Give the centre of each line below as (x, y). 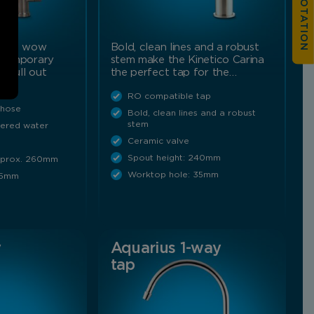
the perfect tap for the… (173, 72)
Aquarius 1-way (166, 248)
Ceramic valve (158, 141)
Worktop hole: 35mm (173, 174)
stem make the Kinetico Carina (187, 60)
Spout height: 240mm (174, 157)
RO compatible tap (169, 96)
